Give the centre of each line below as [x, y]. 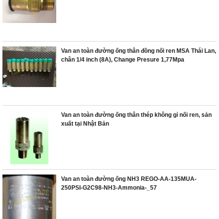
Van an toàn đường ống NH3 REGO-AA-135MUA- [129, 179]
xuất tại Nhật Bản [85, 124]
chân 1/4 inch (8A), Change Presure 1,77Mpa [123, 60]
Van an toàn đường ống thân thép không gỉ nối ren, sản [136, 115]
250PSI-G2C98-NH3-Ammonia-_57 [109, 188]
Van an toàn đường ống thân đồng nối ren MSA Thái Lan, [139, 51]
